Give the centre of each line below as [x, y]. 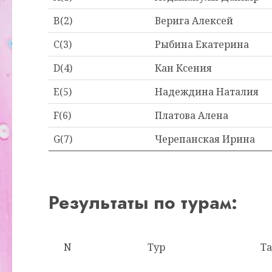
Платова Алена [192, 115]
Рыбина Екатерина [202, 44]
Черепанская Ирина [205, 139]
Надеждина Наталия [207, 92]
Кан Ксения [183, 68]
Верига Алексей [194, 21]
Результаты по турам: [143, 202]
